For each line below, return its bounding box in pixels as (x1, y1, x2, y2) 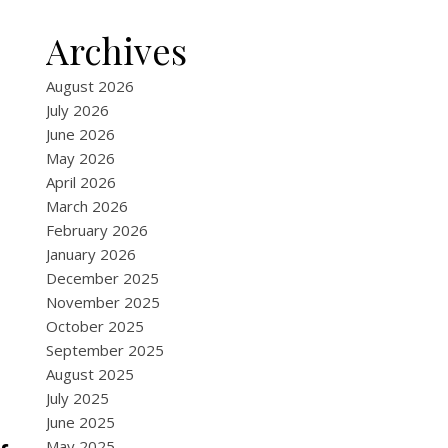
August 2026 (46, 76, 134, 96)
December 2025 (46, 268, 159, 288)
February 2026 (46, 220, 148, 240)
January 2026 (46, 244, 136, 264)
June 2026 (46, 124, 115, 144)
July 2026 (46, 100, 109, 120)
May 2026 (46, 148, 115, 168)
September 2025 (46, 340, 164, 360)
